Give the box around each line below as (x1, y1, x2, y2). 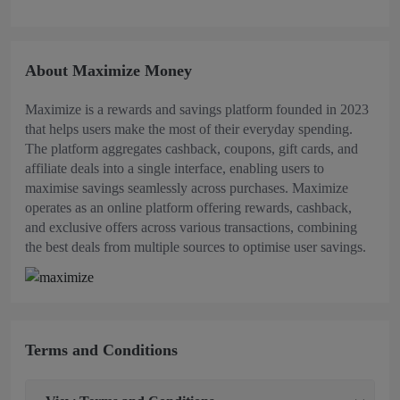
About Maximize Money (25, 62, 192, 79)
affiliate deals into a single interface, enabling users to (25, 161, 324, 176)
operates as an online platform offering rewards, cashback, (25, 200, 352, 215)
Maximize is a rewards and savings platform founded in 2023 (25, 102, 369, 117)
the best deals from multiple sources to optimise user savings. (25, 239, 366, 254)
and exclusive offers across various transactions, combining (25, 220, 357, 235)
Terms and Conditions (25, 341, 182, 360)
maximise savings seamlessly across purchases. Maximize (25, 180, 348, 196)
